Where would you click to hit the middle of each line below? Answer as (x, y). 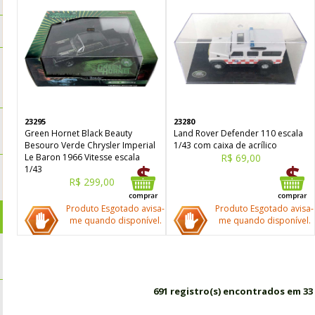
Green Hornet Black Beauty (78, 133)
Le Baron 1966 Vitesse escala (82, 157)
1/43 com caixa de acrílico (225, 145)
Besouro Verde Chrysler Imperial (90, 145)
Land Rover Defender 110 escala (238, 133)
